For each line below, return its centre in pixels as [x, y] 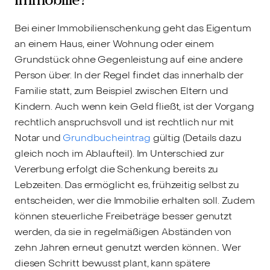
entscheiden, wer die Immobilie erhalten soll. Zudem [135, 201]
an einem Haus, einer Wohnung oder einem [114, 44]
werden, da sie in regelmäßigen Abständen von [123, 232]
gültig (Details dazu [196, 138]
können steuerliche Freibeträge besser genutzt [123, 216]
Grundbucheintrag [107, 138]
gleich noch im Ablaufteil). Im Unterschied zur [119, 154]
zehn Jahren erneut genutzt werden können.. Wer [128, 248]
